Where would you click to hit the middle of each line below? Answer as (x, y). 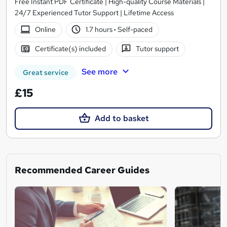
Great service (46, 72)
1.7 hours (100, 30)
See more (99, 71)
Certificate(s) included (70, 49)
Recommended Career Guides (82, 170)
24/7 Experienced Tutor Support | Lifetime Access (94, 12)
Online (45, 30)
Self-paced (135, 30)
